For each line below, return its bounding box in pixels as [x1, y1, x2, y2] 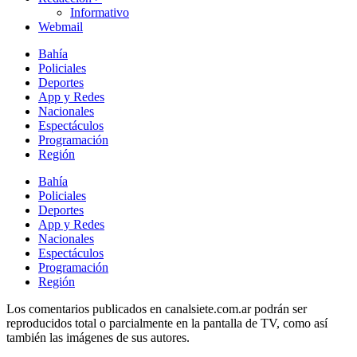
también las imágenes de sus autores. [6, 331, 190, 345]
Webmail [38, 20, 83, 34]
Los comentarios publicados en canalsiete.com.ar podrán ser [6, 302, 307, 316]
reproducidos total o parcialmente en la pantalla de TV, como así [6, 316, 328, 331]
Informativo [70, 6, 129, 20]
